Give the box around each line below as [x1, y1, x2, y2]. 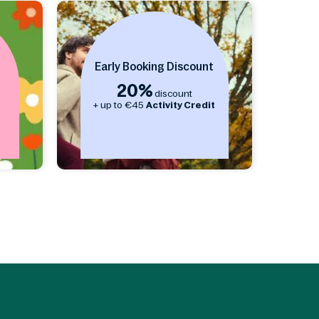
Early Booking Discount [95, 60, 214, 73]
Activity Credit [146, 99, 216, 110]
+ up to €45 [93, 99, 147, 110]
